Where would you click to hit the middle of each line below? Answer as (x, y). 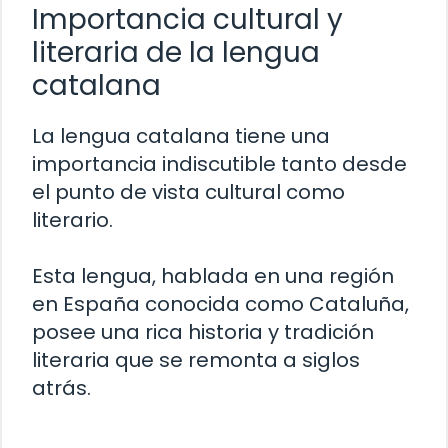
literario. (72, 219)
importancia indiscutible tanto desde (219, 163)
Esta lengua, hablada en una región (213, 275)
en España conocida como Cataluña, (220, 303)
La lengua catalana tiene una (181, 135)
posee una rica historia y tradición (203, 331)
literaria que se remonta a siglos (196, 359)
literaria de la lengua (176, 52)
